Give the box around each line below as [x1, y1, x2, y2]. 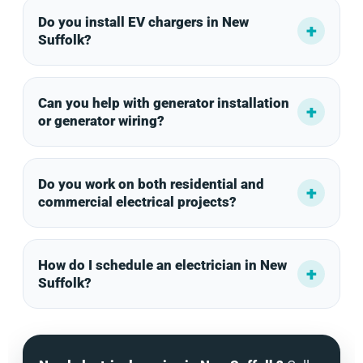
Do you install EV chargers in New [38, 13, 249, 30]
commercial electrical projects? [38, 193, 237, 210]
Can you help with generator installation [38, 94, 289, 111]
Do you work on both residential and [38, 175, 264, 192]
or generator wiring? [38, 112, 164, 129]
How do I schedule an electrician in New [38, 256, 287, 273]
